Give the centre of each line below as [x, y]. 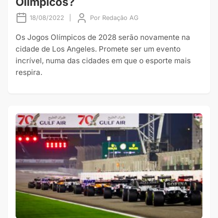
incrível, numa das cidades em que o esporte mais [103, 60]
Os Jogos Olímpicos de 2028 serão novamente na [103, 37]
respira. [29, 72]
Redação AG [120, 18]
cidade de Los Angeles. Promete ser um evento [98, 49]
